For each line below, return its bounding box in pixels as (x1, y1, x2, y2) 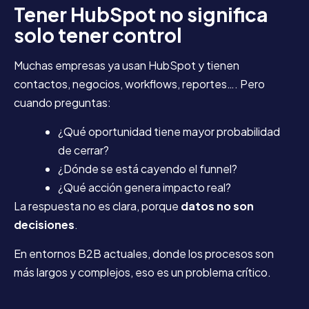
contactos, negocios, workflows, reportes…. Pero (14, 76, 265, 91)
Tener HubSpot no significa (14, 1, 268, 26)
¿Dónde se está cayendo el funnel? (58, 161, 237, 176)
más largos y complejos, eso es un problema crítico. (14, 264, 271, 279)
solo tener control (14, 22, 182, 47)
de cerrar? (58, 142, 109, 157)
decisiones (14, 217, 74, 232)
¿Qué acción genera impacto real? (58, 179, 231, 195)
